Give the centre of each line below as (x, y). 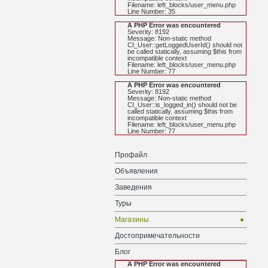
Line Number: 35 (151, 11)
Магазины (132, 220)
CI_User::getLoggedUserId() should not (185, 45)
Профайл (131, 155)
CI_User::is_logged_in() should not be (182, 105)
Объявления (136, 171)
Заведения (133, 187)
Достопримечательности (157, 236)
